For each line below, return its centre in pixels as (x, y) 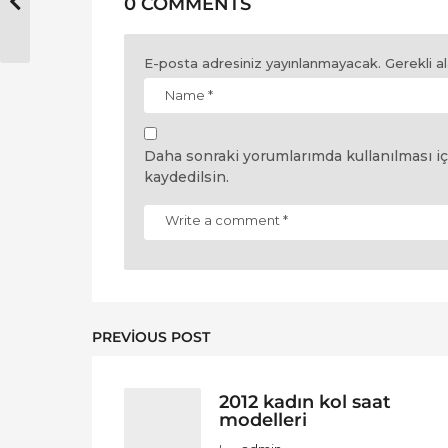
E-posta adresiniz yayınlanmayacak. (262, 62)
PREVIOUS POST (151, 337)
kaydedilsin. (186, 176)
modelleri (263, 420)
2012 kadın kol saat (305, 402)
